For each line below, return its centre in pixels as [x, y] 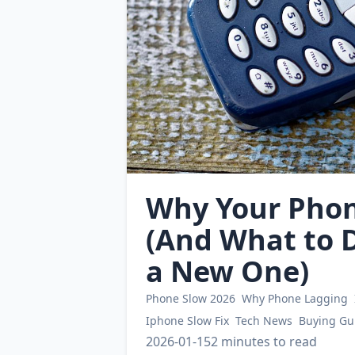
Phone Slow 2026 [191, 299]
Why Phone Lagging [295, 299]
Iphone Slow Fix [187, 321]
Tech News [264, 321]
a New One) [227, 272]
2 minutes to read [264, 342]
